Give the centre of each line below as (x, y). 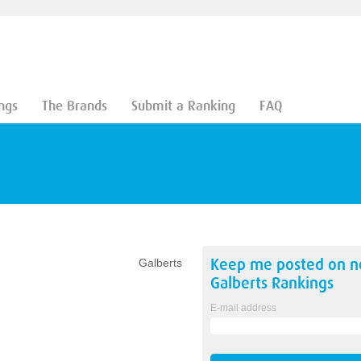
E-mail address (243, 308)
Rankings (300, 283)
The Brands (74, 106)
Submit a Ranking (183, 106)
